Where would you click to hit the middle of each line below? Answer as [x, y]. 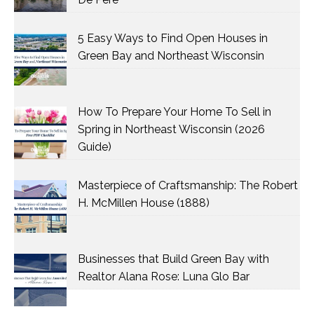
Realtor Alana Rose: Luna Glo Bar [164, 277]
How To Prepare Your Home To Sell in [175, 112]
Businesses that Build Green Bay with [173, 259]
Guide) [95, 147]
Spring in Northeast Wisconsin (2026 [171, 129]
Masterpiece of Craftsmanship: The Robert [188, 185]
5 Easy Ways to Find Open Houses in [173, 38]
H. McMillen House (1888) [144, 203]
